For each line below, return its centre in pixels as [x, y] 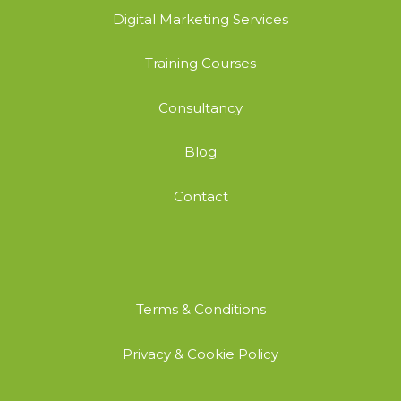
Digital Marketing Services [200, 19]
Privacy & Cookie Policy [200, 354]
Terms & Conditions [200, 310]
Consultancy [200, 107]
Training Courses [200, 64]
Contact [200, 196]
